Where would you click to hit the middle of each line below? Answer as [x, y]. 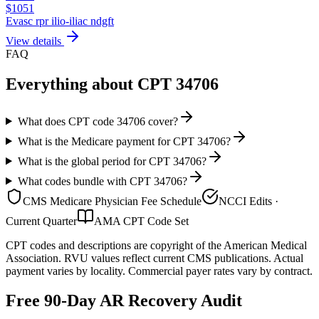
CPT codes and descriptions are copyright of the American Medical [156, 245]
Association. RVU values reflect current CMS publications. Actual [155, 258]
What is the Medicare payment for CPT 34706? [124, 141]
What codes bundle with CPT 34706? [102, 181]
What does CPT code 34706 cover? [98, 121]
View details [35, 41]
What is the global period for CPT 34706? [112, 161]
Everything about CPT [91, 84]
